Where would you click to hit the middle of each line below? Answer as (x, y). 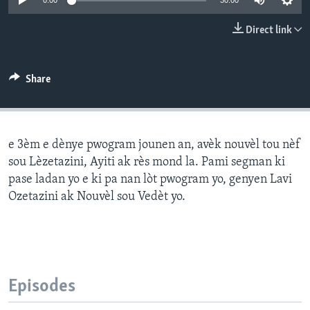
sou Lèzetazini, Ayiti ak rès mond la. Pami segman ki (147, 163)
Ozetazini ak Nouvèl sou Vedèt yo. (97, 197)
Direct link (269, 31)
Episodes (42, 287)
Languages (51, 27)
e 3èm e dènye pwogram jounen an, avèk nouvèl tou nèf (154, 145)
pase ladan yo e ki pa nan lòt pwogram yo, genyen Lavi (150, 180)
